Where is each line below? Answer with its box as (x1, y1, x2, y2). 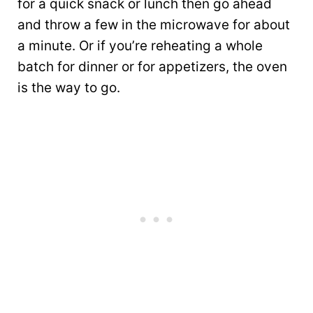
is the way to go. (17, 80, 120, 96)
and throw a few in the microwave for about (17, 17, 290, 34)
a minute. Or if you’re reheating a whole (17, 38, 263, 54)
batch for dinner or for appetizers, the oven (17, 59, 287, 75)
